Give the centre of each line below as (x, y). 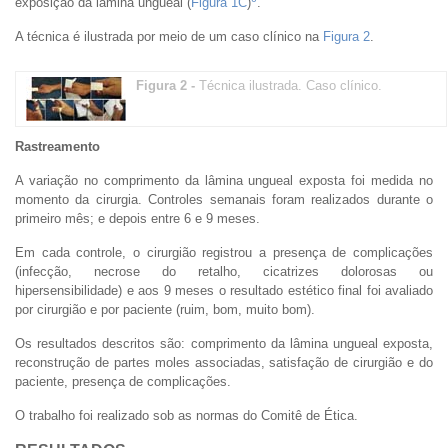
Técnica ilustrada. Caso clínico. (290, 85)
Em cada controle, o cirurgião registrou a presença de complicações (224, 252)
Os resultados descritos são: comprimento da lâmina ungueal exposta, (224, 343)
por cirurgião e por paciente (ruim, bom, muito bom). (165, 309)
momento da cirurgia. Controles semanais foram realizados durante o (224, 199)
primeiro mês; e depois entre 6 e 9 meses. (137, 218)
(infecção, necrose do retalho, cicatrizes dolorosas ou (224, 271)
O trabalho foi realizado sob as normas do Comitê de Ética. (186, 415)
